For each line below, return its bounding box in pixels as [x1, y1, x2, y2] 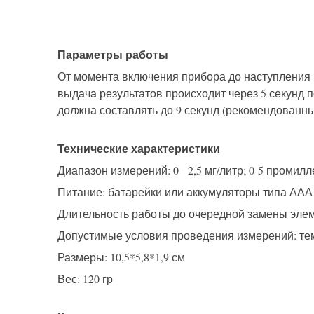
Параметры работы [57, 46, 168, 63]
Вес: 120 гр [57, 271, 113, 287]
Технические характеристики [57, 140, 220, 157]
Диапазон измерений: [57, 163, 173, 178]
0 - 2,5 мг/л [173, 163, 226, 178]
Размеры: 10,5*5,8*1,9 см [57, 250, 185, 265]
